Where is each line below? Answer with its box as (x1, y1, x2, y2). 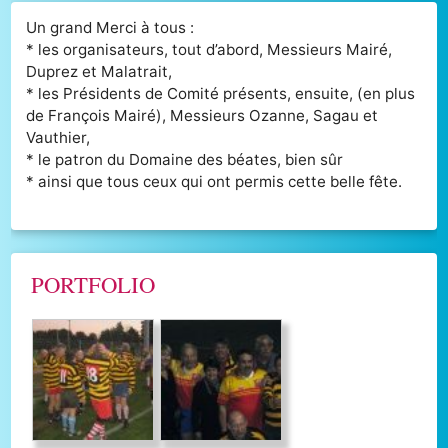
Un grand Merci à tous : (26, 17, 195, 37)
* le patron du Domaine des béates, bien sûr (26, 149, 344, 169)
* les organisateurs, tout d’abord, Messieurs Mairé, (26, 39, 393, 59)
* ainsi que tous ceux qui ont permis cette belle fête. (26, 171, 403, 191)
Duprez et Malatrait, (26, 61, 173, 81)
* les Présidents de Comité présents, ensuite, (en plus (26, 83, 416, 103)
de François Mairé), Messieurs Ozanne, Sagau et (26, 105, 379, 125)
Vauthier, (26, 127, 91, 147)
